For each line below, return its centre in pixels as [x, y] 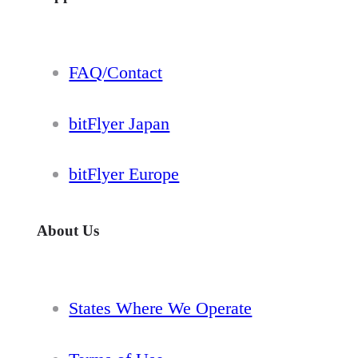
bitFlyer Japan [119, 123]
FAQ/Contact [116, 72]
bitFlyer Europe [124, 174]
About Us [68, 231]
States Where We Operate [161, 308]
